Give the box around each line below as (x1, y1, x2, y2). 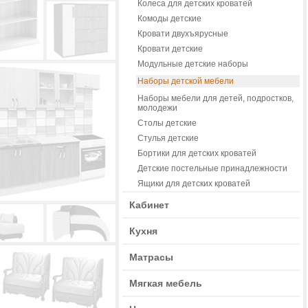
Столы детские (137, 118, 197, 128)
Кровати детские (137, 44, 203, 54)
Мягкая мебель (129, 278, 202, 289)
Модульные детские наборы (137, 59, 248, 69)
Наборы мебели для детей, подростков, (137, 93, 294, 103)
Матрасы (129, 252, 173, 263)
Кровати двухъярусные (137, 29, 228, 38)
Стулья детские (137, 133, 199, 143)
